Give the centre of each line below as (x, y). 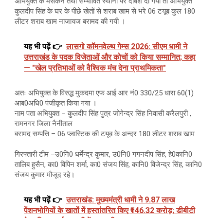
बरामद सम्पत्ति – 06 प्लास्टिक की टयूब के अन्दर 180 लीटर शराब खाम (105, 134)
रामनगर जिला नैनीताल (44, 123)
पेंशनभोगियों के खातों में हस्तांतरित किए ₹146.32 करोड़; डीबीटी (109, 210)
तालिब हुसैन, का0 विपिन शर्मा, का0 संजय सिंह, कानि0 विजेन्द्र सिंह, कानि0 (108, 164)
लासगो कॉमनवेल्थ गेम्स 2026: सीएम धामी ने (127, 46)
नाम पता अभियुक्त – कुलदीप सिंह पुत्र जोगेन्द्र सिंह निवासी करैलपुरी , (103, 113)
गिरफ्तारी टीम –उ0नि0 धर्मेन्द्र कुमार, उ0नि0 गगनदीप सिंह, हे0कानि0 (103, 154)
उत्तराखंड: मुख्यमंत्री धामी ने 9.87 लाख (120, 200)
